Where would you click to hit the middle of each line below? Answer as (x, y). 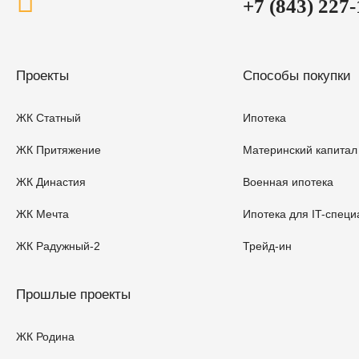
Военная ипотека (288, 182)
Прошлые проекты (73, 295)
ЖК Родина (45, 337)
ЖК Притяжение (58, 150)
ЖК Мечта (42, 214)
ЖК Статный (48, 118)
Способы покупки (297, 76)
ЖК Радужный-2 (58, 246)
